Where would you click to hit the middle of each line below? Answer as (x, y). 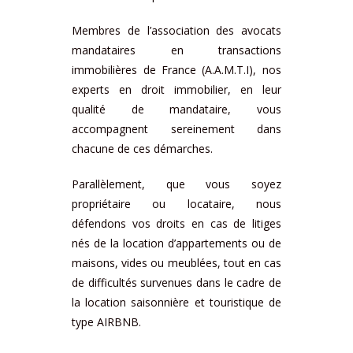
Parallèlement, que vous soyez (176, 184)
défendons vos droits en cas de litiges (176, 223)
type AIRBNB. (107, 322)
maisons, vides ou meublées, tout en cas (176, 263)
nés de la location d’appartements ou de (176, 243)
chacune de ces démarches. (143, 149)
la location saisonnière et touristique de (176, 302)
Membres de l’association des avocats (176, 30)
